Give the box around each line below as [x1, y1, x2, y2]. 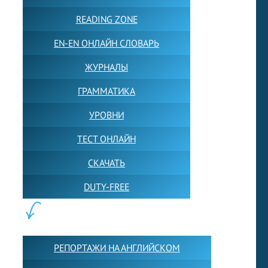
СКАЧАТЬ [88, 157, 125, 169]
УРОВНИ [89, 109, 124, 121]
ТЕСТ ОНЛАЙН [77, 133, 136, 145]
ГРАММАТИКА [78, 85, 135, 98]
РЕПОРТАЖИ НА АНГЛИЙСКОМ [54, 242, 180, 254]
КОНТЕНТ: [41, 213, 78, 224]
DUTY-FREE [84, 181, 129, 193]
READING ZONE [75, 13, 138, 26]
